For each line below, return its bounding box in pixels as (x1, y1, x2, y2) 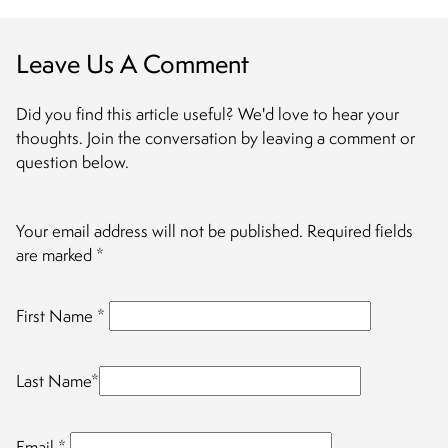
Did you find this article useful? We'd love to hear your (16, 102, 399, 125)
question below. (16, 150, 129, 173)
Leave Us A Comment (16, 46, 249, 81)
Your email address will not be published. (16, 220, 303, 243)
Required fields (307, 220, 413, 243)
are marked (16, 244, 96, 267)
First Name (16, 304, 97, 327)
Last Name (16, 370, 91, 393)
